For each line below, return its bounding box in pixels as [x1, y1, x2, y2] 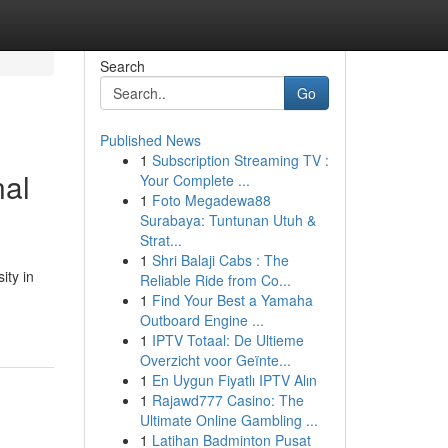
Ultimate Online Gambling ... [139, 410, 318, 430]
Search [99, 56, 145, 76]
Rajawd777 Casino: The [151, 390, 304, 410]
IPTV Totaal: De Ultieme [151, 330, 304, 350]
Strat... [139, 230, 182, 250]
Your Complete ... [139, 170, 250, 190]
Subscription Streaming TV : [151, 150, 329, 170]
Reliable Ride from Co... [139, 270, 291, 290]
